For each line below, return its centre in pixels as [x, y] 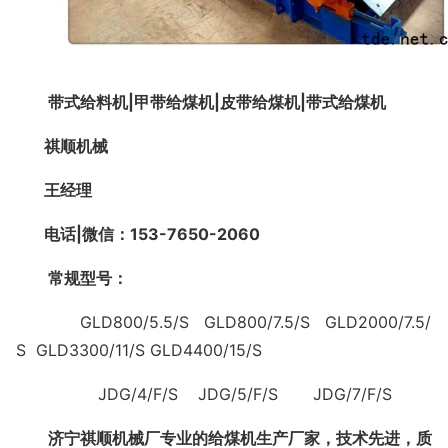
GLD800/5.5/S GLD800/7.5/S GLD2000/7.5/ [255, 322]
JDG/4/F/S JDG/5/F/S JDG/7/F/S [245, 394]
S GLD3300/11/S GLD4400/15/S [139, 350]
